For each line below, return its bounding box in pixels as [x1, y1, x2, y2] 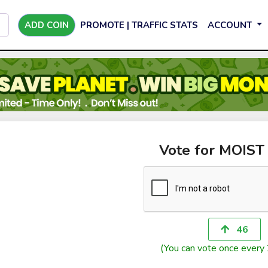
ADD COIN [25, 19, 69, 31]
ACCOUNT [208, 19, 254, 31]
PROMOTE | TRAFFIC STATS [80, 19, 198, 31]
